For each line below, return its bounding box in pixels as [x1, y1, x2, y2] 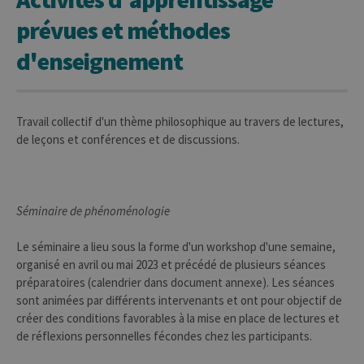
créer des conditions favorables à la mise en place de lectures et [16, 310, 340, 326]
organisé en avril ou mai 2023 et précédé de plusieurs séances [16, 257, 326, 272]
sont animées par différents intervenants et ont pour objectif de [16, 292, 342, 308]
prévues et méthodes [16, 15, 230, 45]
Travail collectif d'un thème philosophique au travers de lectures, [16, 114, 344, 129]
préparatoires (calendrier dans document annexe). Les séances [16, 275, 335, 290]
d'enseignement [16, 45, 183, 76]
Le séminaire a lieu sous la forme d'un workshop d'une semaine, [16, 239, 336, 254]
